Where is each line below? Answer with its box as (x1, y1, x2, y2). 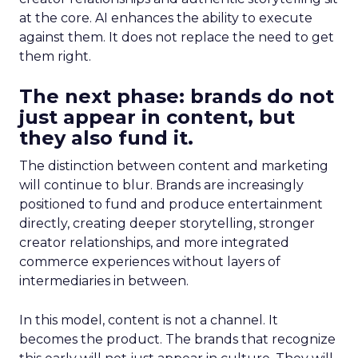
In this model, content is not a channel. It (19, 312, 278, 328)
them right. (19, 49, 91, 64)
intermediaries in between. (19, 273, 189, 288)
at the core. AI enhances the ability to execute (19, 10, 312, 26)
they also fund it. (19, 126, 193, 149)
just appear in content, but (19, 105, 295, 129)
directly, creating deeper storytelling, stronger (19, 216, 315, 231)
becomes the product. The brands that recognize (19, 332, 336, 347)
